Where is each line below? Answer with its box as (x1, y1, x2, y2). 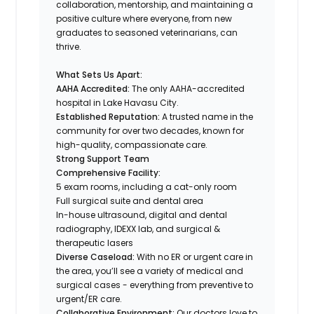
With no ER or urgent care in (135, 250, 254, 263)
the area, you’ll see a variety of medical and (56, 264, 244, 277)
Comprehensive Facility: (56, 166, 161, 179)
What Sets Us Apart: (56, 68, 143, 81)
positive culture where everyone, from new (56, 12, 233, 25)
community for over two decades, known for (56, 124, 245, 137)
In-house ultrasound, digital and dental (56, 208, 228, 221)
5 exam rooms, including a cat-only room (56, 180, 238, 193)
